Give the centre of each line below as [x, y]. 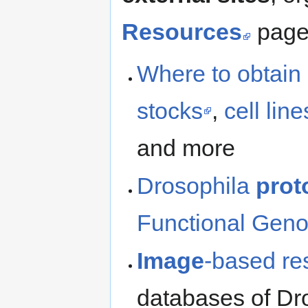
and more [186, 147]
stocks [170, 110]
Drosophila [197, 185]
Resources [182, 31]
